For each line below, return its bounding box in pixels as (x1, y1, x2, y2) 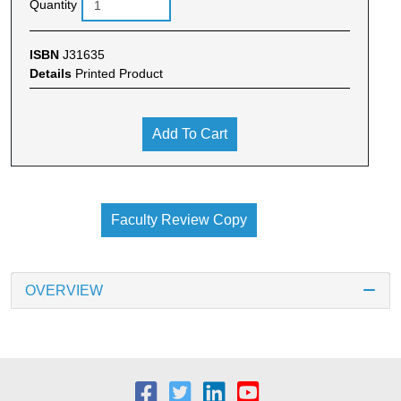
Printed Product (75, 65, 163, 81)
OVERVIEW (25, 282, 103, 298)
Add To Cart (152, 125, 227, 141)
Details (30, 65, 75, 81)
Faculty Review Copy (110, 211, 247, 227)
